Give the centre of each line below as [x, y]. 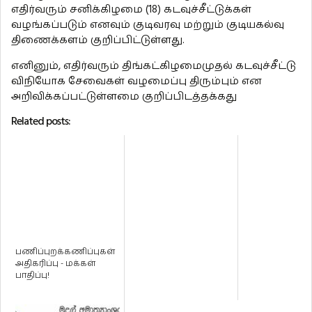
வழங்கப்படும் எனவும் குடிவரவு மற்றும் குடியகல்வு [148, 25]
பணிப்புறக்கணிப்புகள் [65, 252]
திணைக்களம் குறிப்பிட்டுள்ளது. [98, 40]
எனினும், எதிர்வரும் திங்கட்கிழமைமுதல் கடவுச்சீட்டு [154, 66]
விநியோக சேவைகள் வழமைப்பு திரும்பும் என [136, 81]
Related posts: [41, 122]
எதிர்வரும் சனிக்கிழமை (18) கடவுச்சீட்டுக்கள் [131, 10]
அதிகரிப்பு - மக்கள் [55, 264]
